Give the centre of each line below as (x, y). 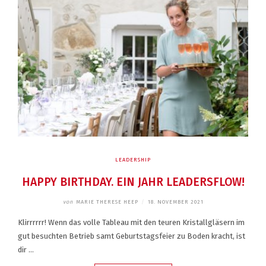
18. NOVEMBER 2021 (175, 202)
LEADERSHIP (133, 160)
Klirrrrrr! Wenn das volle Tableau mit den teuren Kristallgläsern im (131, 223)
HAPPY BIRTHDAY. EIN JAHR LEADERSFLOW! (133, 182)
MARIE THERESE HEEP (107, 202)
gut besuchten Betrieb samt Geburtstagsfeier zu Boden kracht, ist (132, 236)
